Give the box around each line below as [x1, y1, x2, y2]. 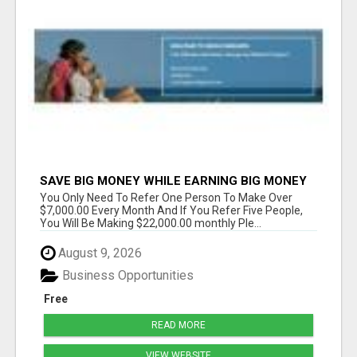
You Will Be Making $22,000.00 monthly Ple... [40, 216, 261, 229]
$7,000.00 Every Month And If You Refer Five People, [40, 203, 303, 217]
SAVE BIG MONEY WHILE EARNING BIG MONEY [40, 173, 307, 188]
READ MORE [151, 320, 206, 331]
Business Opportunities [59, 268, 194, 284]
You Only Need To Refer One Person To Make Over [40, 190, 292, 204]
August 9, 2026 [55, 245, 142, 261]
